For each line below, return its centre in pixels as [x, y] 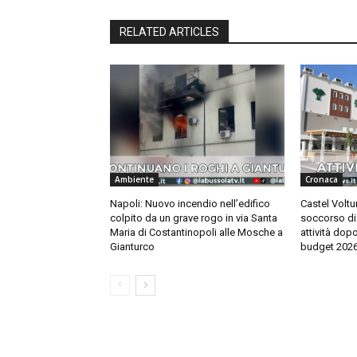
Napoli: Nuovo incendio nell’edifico [190, 204]
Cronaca [321, 180]
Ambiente [134, 180]
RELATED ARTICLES [169, 32]
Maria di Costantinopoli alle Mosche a [196, 233]
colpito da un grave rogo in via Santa [194, 218]
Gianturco [132, 247]
